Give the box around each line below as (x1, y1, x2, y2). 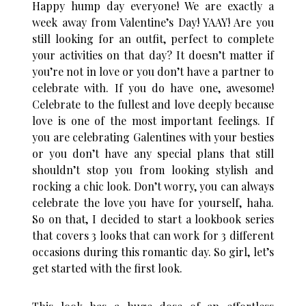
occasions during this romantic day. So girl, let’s (32, 245, 274, 260)
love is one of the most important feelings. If (32, 113, 274, 128)
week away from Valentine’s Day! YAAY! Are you (32, 15, 274, 30)
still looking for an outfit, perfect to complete (32, 31, 274, 46)
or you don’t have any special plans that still (32, 146, 274, 161)
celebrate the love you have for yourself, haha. (32, 195, 274, 210)
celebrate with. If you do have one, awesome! (32, 81, 274, 96)
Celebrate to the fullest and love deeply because (32, 97, 274, 112)
